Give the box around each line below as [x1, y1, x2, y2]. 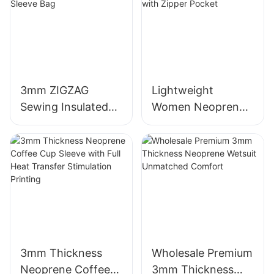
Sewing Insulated [20, 100, 108, 113]
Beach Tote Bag [151, 116, 234, 130]
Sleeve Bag [20, 133, 77, 146]
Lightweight [151, 83, 213, 97]
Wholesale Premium [151, 246, 253, 260]
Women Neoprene [151, 100, 245, 113]
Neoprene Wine [20, 116, 100, 130]
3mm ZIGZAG [20, 83, 89, 97]
